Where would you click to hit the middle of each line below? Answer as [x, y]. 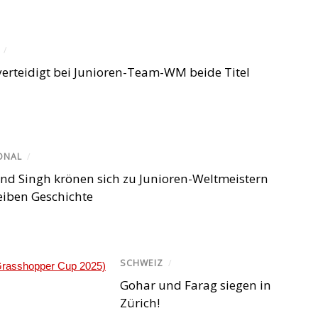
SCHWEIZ [142, 263]
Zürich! [140, 302]
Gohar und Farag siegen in [196, 285]
